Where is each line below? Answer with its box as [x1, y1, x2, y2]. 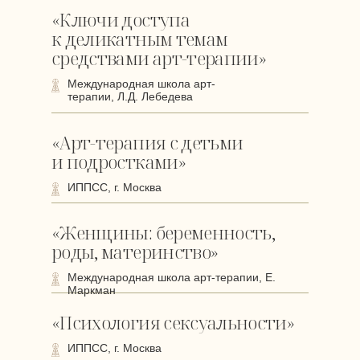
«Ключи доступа [51, 7, 190, 31]
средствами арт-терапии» [51, 46, 267, 70]
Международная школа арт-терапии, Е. [67, 271, 276, 284]
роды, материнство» [51, 239, 219, 264]
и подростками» [51, 149, 186, 174]
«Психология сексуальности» [51, 310, 295, 334]
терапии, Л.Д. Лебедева [67, 90, 193, 103]
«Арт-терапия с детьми [51, 130, 243, 154]
